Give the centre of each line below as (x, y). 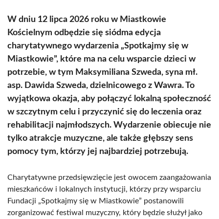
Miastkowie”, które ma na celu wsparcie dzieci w (101, 59)
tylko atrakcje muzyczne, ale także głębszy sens (100, 138)
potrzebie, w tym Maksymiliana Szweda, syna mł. (102, 72)
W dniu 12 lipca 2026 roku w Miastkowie (87, 20)
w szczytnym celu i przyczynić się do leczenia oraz (104, 112)
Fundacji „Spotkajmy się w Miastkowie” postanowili (96, 201)
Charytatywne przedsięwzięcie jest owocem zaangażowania (109, 177)
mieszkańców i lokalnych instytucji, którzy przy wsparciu (104, 189)
